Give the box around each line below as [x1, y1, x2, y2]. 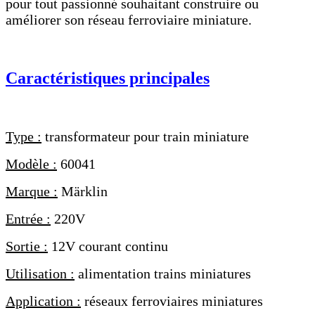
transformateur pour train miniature [41, 128, 249, 144]
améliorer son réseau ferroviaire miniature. [6, 12, 252, 28]
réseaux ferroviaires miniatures [81, 292, 263, 309]
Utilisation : [6, 265, 75, 281]
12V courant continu [48, 238, 168, 254]
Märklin [58, 183, 108, 199]
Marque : [6, 183, 58, 199]
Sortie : [6, 238, 48, 254]
